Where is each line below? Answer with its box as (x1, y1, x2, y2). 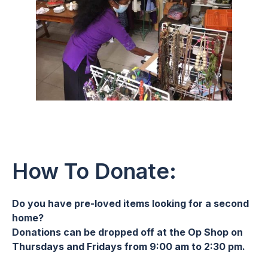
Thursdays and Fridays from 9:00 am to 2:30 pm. (12, 240, 245, 252)
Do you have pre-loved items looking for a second (12, 197, 249, 209)
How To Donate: (12, 158, 176, 184)
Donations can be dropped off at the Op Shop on (12, 226, 243, 238)
